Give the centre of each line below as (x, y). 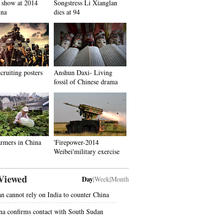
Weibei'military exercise (87, 151)
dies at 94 (67, 12)
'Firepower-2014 (76, 142)
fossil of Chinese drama (86, 82)
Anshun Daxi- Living (83, 72)
